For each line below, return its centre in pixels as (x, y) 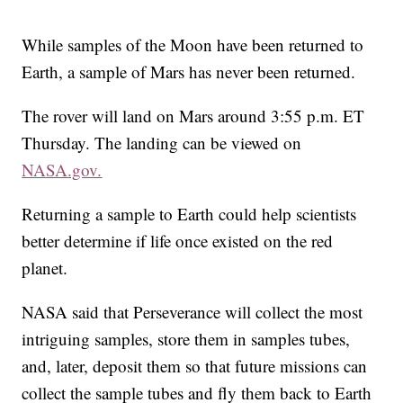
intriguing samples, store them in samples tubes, (186, 339)
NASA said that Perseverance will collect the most (193, 312)
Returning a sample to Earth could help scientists (189, 214)
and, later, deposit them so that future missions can (195, 366)
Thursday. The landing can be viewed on (162, 143)
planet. (45, 268)
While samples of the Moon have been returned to (193, 45)
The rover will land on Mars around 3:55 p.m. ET (193, 116)
